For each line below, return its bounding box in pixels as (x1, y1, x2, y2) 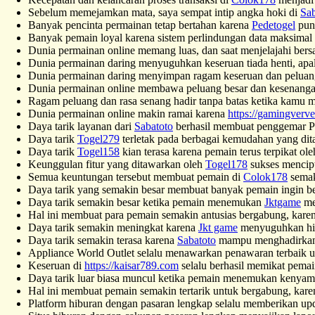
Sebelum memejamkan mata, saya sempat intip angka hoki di (28, 6, 300, 18)
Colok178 (243, 170, 288, 183)
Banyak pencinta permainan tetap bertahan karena (28, 18, 252, 31)
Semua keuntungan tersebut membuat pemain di (28, 170, 243, 183)
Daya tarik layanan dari (28, 120, 134, 132)
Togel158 (77, 145, 120, 157)
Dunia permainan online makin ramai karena (28, 107, 228, 120)
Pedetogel (252, 18, 295, 31)
